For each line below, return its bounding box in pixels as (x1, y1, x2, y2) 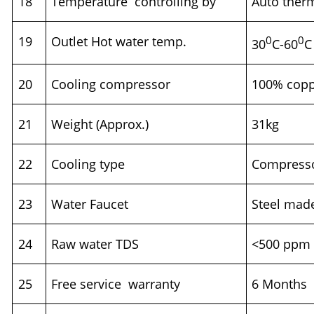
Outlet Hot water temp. (51, 33, 187, 50)
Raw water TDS (51, 235, 139, 253)
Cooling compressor (51, 76, 171, 93)
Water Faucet (51, 196, 129, 213)
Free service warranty (51, 275, 181, 293)
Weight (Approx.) (51, 116, 153, 133)
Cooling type (51, 156, 125, 173)
